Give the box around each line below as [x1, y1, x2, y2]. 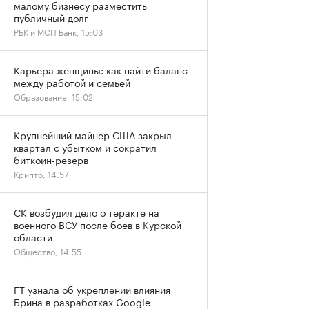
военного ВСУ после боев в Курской [14, 217, 181, 232]
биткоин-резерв [14, 152, 88, 167]
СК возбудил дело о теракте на [14, 204, 159, 219]
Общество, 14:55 [14, 244, 81, 257]
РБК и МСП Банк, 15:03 [14, 25, 103, 38]
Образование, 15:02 [14, 90, 93, 103]
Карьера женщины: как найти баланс [14, 62, 188, 77]
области [14, 229, 52, 244]
